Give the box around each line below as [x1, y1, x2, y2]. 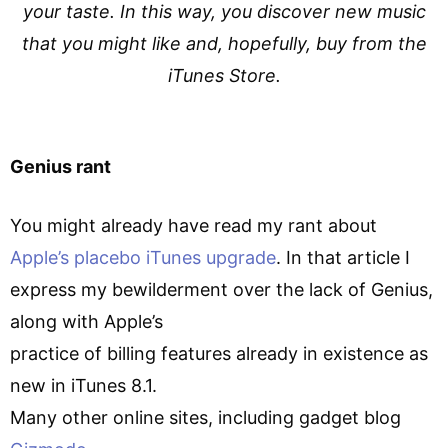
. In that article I [276, 246, 410, 268]
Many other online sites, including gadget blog [10, 406, 401, 428]
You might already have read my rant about [10, 214, 377, 236]
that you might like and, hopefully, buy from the [21, 32, 427, 54]
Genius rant [10, 155, 111, 177]
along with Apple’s [10, 310, 163, 332]
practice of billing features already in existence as [10, 342, 428, 364]
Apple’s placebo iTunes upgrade [10, 246, 276, 268]
